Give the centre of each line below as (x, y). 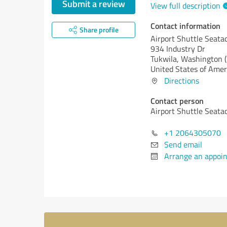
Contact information (185, 26)
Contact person (177, 101)
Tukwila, (166, 59)
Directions (182, 81)
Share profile (99, 30)
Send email (183, 144)
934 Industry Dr (178, 49)
